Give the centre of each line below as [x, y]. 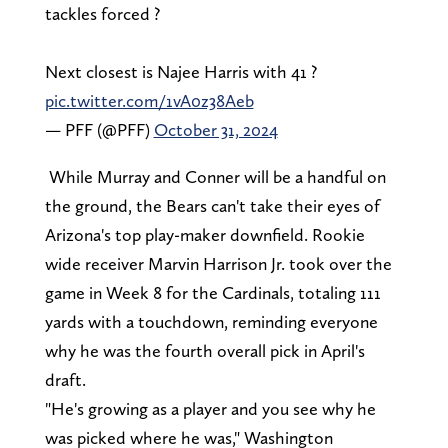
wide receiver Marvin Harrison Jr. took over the [218, 264]
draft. [65, 380]
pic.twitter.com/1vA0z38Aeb [149, 101]
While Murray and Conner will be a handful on [215, 177]
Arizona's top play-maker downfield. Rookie [204, 235]
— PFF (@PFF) [99, 130]
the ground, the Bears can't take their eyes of [212, 206]
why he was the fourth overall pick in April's [204, 351]
